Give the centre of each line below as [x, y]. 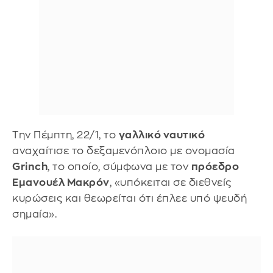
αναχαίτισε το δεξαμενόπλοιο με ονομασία [124, 151]
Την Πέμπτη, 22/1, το [66, 135]
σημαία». [34, 214]
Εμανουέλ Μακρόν [61, 182]
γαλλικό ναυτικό [161, 135]
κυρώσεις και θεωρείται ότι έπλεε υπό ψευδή [129, 198]
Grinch [30, 166]
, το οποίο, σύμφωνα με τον [119, 166]
